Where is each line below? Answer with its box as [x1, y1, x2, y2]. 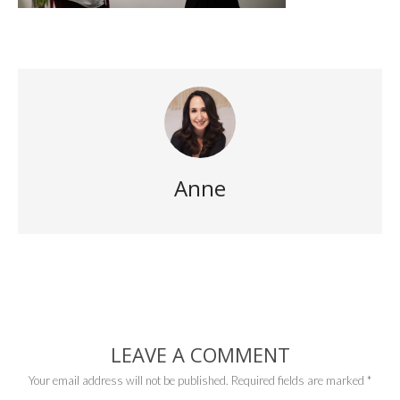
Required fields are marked [231, 373, 367, 387]
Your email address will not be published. [29, 373, 229, 387]
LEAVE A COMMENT [110, 341, 290, 368]
